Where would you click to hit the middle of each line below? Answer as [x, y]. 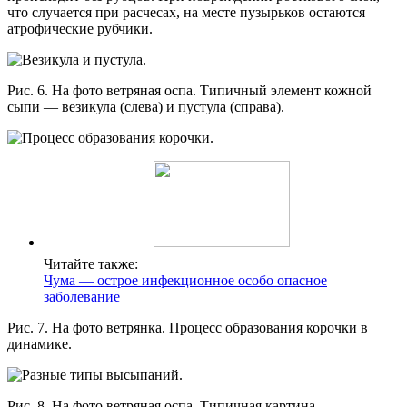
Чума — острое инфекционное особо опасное [185, 281]
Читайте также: [91, 264]
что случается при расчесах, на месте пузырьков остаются [186, 13]
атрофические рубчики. [80, 29]
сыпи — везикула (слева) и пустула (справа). [146, 107]
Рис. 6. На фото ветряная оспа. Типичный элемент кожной [189, 91]
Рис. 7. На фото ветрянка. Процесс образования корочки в [188, 328]
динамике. [40, 344]
